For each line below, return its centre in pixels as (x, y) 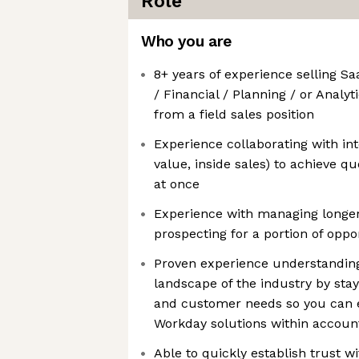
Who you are (186, 41)
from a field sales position (234, 114)
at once (177, 184)
